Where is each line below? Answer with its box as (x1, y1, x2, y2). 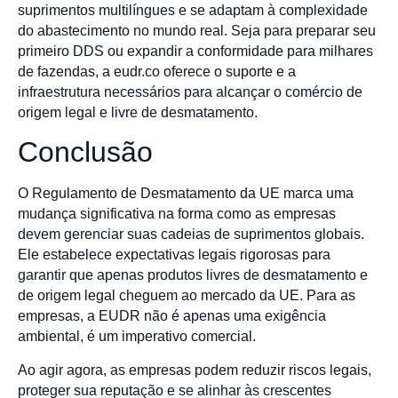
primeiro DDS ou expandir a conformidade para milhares (18, 43, 373, 59)
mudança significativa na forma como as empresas (18, 206, 336, 222)
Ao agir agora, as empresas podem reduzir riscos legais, (18, 362, 371, 378)
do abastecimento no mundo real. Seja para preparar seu (18, 22, 376, 38)
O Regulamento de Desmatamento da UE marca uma (18, 186, 354, 202)
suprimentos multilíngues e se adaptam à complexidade (18, 2, 368, 18)
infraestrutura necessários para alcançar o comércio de (18, 84, 362, 99)
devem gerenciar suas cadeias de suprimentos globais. (18, 227, 364, 243)
